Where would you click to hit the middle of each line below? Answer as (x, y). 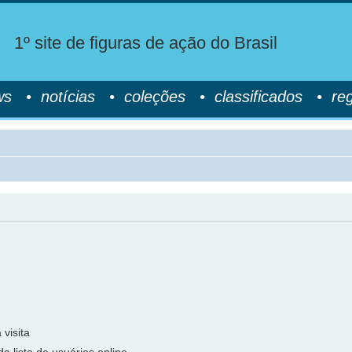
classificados (258, 97)
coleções (155, 97)
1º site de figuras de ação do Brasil (145, 43)
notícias (68, 97)
